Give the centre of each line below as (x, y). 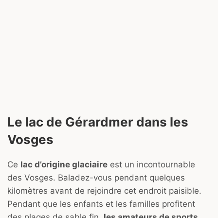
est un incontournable (151, 164)
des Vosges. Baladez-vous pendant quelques (96, 177)
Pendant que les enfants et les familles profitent (101, 204)
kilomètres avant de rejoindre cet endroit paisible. (104, 191)
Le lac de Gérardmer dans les (98, 122)
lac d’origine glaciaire (64, 164)
